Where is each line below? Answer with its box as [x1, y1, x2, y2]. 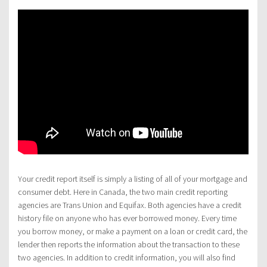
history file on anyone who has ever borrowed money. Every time [18, 212, 237, 223]
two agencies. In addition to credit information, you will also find [18, 252, 235, 263]
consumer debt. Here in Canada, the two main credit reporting [18, 186, 228, 197]
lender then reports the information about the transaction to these [18, 238, 240, 250]
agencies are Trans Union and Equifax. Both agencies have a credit [18, 199, 241, 210]
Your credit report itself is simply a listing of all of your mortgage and [18, 173, 247, 184]
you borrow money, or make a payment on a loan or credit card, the [18, 225, 247, 237]
